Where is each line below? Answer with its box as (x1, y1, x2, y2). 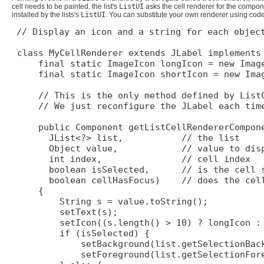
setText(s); (12, 206, 118, 217)
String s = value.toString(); (12, 196, 208, 207)
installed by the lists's (12, 11, 81, 19)
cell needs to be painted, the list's (12, 2, 119, 11)
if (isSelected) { (12, 227, 150, 239)
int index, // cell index (12, 153, 250, 164)
